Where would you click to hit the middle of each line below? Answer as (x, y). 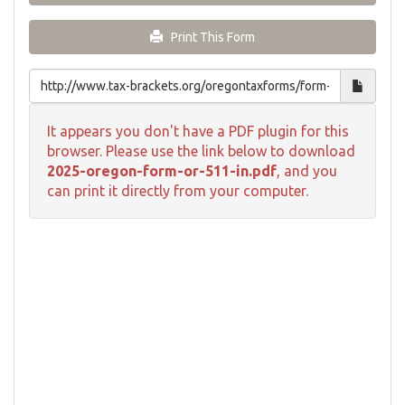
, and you (307, 170)
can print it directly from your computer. (178, 190)
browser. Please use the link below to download (201, 151)
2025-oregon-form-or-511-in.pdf (162, 170)
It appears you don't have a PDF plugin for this (198, 131)
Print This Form (209, 37)
